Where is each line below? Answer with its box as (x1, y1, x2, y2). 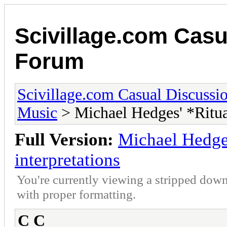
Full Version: (15, 129, 113, 149)
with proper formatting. (17, 186, 136, 201)
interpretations (15, 149, 120, 170)
